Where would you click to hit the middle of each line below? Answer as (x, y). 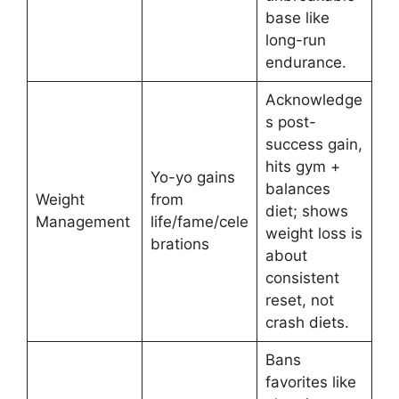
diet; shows (306, 212)
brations (179, 244)
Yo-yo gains (192, 178)
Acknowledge (313, 100)
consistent (302, 278)
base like (297, 18)
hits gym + (302, 167)
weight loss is (313, 234)
